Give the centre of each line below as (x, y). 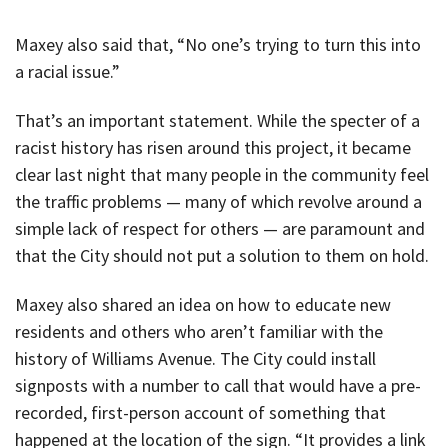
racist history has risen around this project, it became (213, 148)
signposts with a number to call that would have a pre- (218, 385)
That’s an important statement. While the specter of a (217, 121)
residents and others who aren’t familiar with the (199, 331)
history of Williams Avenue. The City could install (195, 358)
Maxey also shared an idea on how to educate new (203, 304)
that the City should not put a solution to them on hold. (222, 256)
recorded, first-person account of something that (200, 412)
